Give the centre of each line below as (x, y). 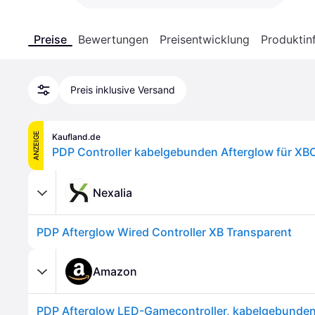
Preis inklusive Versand (123, 90)
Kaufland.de (76, 137)
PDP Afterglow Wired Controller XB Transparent (164, 232)
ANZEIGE (36, 146)
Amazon (115, 271)
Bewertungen (113, 39)
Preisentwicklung (205, 39)
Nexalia (112, 192)
